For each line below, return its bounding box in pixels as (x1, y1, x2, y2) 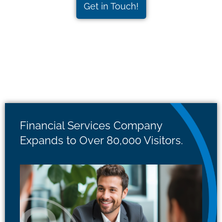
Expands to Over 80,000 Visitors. (20, 134, 183, 147)
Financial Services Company (20, 119, 162, 132)
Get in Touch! (83, 1, 139, 11)
